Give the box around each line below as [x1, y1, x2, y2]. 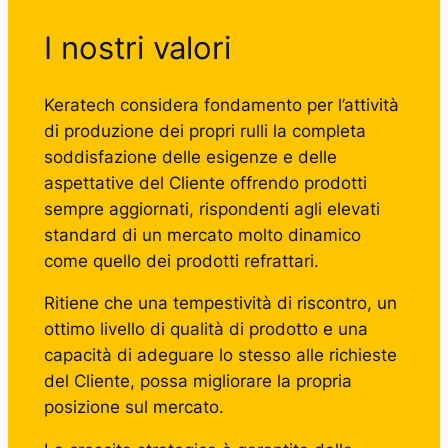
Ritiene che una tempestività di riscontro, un [43, 293, 397, 314]
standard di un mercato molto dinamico [43, 224, 361, 245]
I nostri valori [43, 28, 231, 66]
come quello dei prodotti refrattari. [43, 250, 319, 271]
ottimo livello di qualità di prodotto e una [43, 319, 368, 340]
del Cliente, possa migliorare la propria [43, 371, 352, 392]
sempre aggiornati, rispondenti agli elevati [43, 198, 380, 219]
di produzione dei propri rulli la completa [43, 120, 366, 141]
